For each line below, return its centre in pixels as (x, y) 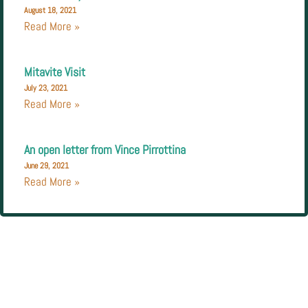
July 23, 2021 (46, 88)
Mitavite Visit (55, 72)
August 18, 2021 (50, 11)
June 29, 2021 (46, 166)
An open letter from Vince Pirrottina (105, 150)
